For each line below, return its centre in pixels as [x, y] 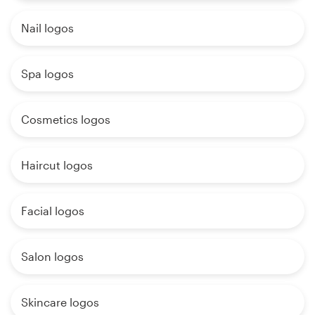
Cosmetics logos [66, 120]
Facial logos [53, 211]
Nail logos [47, 28]
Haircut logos [57, 165]
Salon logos [52, 257]
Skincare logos [60, 302]
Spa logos [47, 74]
